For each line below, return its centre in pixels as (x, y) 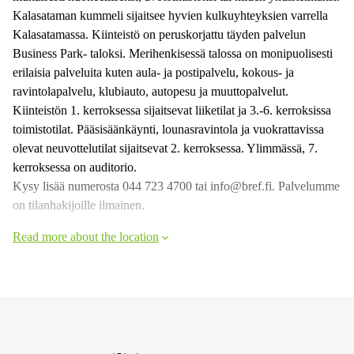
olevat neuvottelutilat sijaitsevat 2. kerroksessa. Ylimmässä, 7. (165, 148)
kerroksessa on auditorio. (75, 167)
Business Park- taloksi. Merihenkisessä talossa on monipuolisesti (173, 53)
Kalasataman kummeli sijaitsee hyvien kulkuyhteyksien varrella (170, 15)
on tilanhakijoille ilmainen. (79, 205)
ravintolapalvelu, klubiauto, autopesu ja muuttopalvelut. (151, 91)
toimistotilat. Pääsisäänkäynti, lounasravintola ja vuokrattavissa (168, 129)
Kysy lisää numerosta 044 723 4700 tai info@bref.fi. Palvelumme (176, 186)
